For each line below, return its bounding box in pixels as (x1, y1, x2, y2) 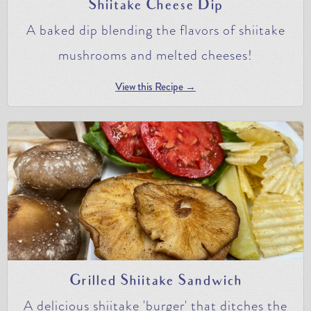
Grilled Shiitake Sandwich (69, 272, 242, 291)
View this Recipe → (115, 78, 196, 94)
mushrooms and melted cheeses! (58, 44, 253, 65)
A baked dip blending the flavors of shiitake (26, 19, 285, 40)
